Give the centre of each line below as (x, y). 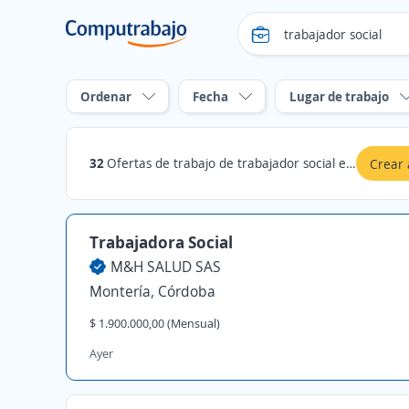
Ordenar (106, 96)
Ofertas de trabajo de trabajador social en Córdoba (226, 163)
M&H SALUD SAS (166, 267)
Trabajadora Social (161, 242)
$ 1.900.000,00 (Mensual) (155, 323)
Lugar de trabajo (339, 96)
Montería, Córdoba (152, 291)
